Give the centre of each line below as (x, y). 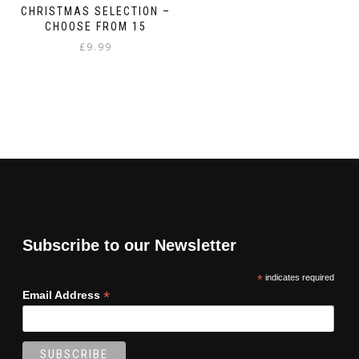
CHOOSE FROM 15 (96, 26)
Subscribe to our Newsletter (129, 246)
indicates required (298, 278)
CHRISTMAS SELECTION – (96, 11)
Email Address (63, 295)
